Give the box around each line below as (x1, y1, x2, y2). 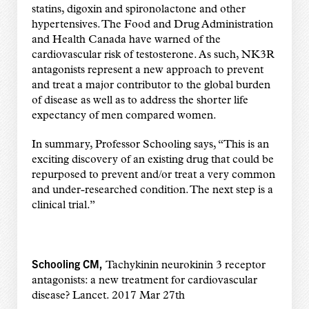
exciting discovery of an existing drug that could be (31, 154, 274, 166)
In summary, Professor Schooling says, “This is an (31, 139, 269, 150)
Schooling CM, (31, 256, 106, 270)
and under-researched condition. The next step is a (31, 184, 273, 196)
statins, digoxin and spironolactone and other (31, 3, 246, 15)
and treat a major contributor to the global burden (31, 79, 270, 91)
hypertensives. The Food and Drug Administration (31, 19, 273, 30)
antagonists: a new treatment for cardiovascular (31, 275, 257, 286)
